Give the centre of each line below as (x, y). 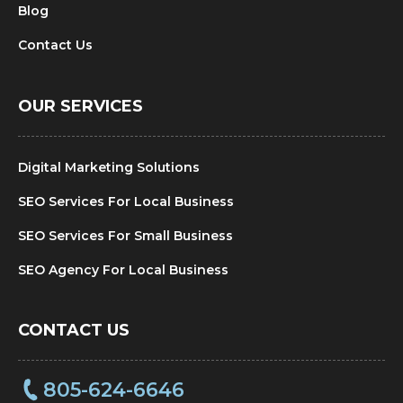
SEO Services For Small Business (125, 236)
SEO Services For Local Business (126, 202)
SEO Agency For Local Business (123, 270)
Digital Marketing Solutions (109, 168)
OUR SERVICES (81, 107)
